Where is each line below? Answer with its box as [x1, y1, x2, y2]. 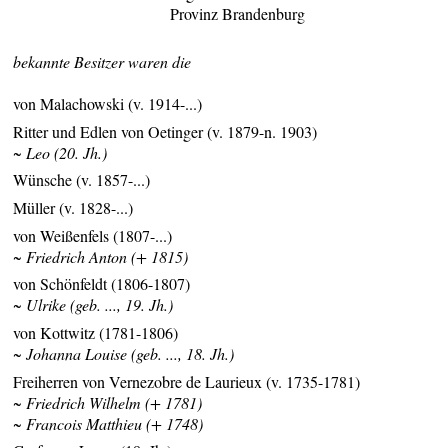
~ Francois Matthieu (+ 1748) [13, 412, 204, 434]
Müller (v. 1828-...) [13, 197, 134, 219]
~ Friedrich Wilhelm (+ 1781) [13, 391, 203, 413]
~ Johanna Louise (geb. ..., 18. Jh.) [13, 343, 235, 365]
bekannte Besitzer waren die [13, 51, 192, 73]
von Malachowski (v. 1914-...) [13, 93, 203, 115]
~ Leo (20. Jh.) [13, 141, 108, 163]
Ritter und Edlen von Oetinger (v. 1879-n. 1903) [13, 120, 318, 142]
